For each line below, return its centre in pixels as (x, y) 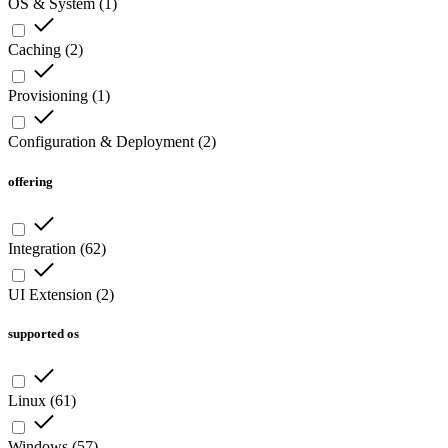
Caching (34, 50)
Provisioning (48, 96)
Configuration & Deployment (101, 142)
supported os (43, 333)
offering (30, 181)
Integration (42, 248)
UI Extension (50, 294)
